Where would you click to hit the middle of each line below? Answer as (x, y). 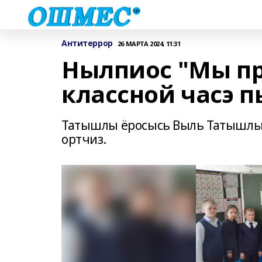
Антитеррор (87, 43)
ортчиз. (84, 139)
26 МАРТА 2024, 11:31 (149, 43)
